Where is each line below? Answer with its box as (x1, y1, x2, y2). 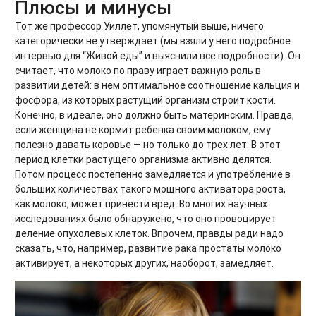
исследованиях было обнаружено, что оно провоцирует (15, 212, 276, 226)
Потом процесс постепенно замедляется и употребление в (15, 168, 291, 181)
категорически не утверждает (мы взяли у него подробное (15, 35, 291, 48)
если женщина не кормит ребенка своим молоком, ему (15, 123, 271, 137)
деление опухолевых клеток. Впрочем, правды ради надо (15, 227, 284, 241)
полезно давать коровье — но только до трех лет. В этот (15, 138, 281, 152)
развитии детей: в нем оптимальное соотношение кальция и (15, 79, 300, 92)
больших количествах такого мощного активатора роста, (15, 183, 286, 196)
